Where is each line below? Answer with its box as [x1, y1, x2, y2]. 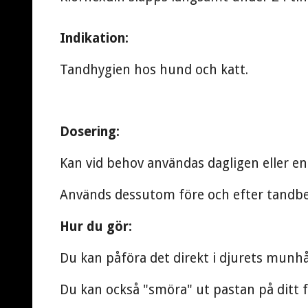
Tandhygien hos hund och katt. [60, 62, 248, 78]
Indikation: [60, 30, 129, 47]
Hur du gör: [60, 219, 132, 235]
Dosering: [60, 124, 120, 140]
